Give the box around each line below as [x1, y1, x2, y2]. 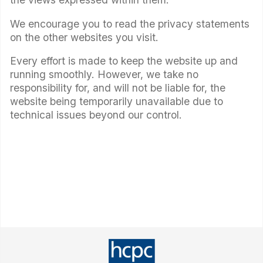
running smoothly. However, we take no [10, 68, 198, 81]
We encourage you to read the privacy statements [10, 17, 249, 30]
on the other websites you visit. [10, 31, 159, 43]
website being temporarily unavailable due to [10, 95, 223, 108]
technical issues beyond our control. [10, 109, 182, 122]
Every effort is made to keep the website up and [10, 55, 238, 68]
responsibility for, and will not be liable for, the [10, 82, 225, 95]
